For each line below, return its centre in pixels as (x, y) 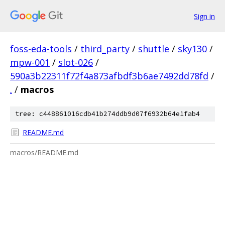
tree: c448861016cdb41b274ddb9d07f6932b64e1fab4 (107, 114)
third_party (105, 49)
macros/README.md (44, 152)
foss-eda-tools (41, 49)
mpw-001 (30, 62)
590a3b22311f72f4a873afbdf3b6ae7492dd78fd (109, 76)
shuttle (154, 49)
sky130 (192, 49)
